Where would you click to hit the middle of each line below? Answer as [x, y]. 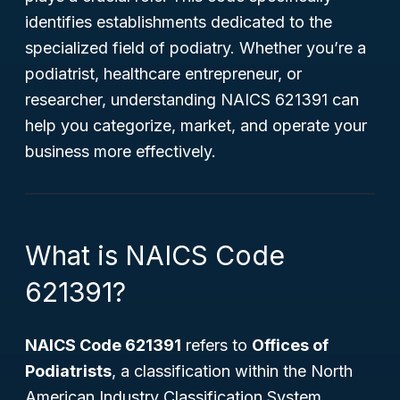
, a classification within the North [232, 371]
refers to [217, 345]
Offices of [290, 345]
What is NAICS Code [155, 255]
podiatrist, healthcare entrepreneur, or [163, 74]
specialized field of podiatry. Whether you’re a [196, 48]
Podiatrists [68, 371]
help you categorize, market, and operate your [196, 125]
